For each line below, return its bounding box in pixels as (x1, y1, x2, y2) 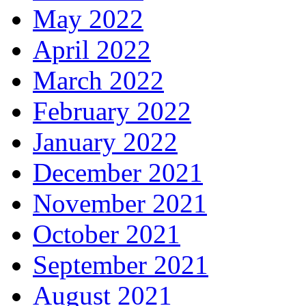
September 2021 (33, 250, 208, 280)
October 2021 (33, 219, 180, 249)
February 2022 (33, 96, 191, 126)
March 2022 (33, 66, 164, 96)
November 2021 (33, 189, 207, 219)
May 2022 (33, 4, 143, 34)
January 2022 (33, 127, 178, 157)
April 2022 (33, 35, 151, 65)
